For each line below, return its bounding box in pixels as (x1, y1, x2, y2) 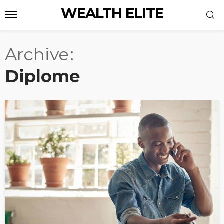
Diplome (5, 66, 80, 87)
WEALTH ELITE (60, 4, 163, 21)
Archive (5, 44, 69, 65)
